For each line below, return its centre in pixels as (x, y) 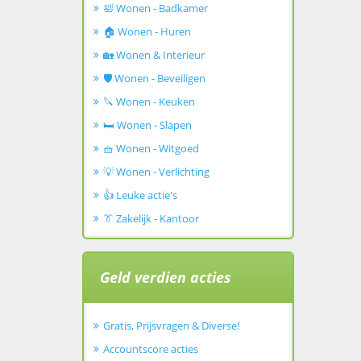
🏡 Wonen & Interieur (154, 55)
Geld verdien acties (166, 277)
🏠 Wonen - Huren (147, 31)
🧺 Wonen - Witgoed (151, 148)
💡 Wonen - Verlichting (156, 172)
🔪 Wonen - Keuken (149, 102)
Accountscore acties (151, 349)
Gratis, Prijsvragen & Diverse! (171, 326)
